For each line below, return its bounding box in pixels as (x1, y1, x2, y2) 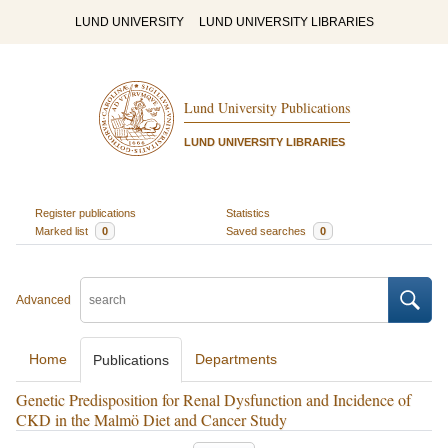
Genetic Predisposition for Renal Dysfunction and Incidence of (16, 389, 411, 410)
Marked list (34, 224, 91, 237)
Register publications (34, 206, 136, 219)
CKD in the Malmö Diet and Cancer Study (16, 409, 287, 430)
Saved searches (226, 224, 309, 237)
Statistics (226, 206, 270, 219)
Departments (195, 351, 277, 367)
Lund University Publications (183, 98, 350, 118)
